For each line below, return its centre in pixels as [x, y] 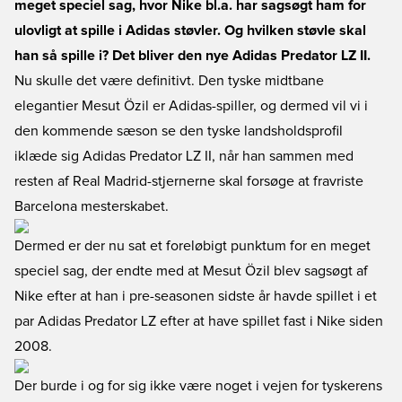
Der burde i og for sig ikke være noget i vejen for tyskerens [198, 386]
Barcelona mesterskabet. [92, 206]
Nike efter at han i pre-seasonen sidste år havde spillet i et [196, 296]
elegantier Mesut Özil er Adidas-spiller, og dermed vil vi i [191, 106]
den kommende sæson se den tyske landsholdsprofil [179, 131]
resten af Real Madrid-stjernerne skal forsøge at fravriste [189, 181]
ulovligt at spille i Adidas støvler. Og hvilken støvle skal [190, 31]
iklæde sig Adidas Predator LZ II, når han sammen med [184, 156]
